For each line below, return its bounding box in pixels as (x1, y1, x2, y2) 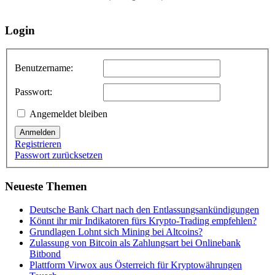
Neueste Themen (5, 179, 87, 193)
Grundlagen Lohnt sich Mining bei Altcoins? (29, 227, 203, 238)
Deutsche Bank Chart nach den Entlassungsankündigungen (29, 204, 259, 215)
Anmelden (20, 127, 55, 137)
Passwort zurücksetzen (15, 149, 103, 160)
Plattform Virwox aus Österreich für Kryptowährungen (29, 260, 242, 271)
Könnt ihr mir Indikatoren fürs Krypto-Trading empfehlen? (29, 215, 257, 227)
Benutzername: (15, 62, 73, 73)
